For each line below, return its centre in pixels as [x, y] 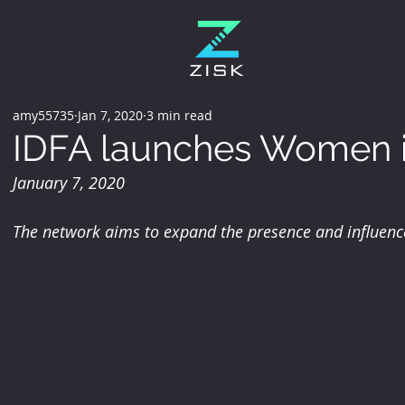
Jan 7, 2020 [110, 115]
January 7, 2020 [68, 183]
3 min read [179, 115]
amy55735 [43, 115]
